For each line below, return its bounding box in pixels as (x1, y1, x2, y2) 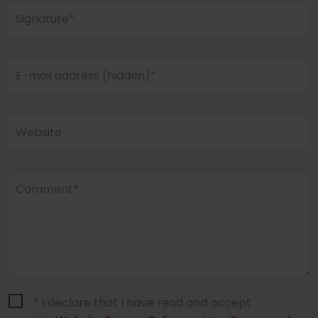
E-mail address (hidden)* (16, 67, 156, 84)
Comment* (16, 180, 79, 197)
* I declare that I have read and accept (33, 294, 251, 311)
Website (16, 124, 62, 141)
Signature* (16, 10, 75, 27)
